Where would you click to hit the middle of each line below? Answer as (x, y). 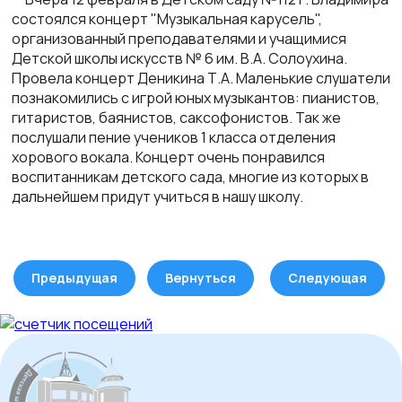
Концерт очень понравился (230, 157)
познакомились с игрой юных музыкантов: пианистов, (196, 98)
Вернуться (201, 278)
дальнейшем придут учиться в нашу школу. (157, 197)
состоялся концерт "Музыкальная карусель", (167, 19)
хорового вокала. (72, 157)
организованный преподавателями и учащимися (179, 39)
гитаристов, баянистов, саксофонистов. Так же (176, 118)
